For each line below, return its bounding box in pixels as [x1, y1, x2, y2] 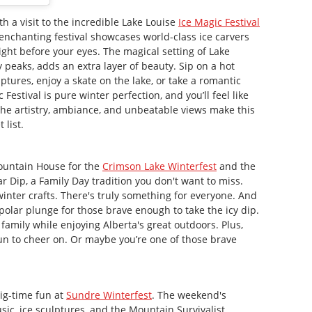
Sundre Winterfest [66, 288, 152, 302]
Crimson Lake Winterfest [102, 159, 217, 173]
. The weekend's [152, 288, 226, 302]
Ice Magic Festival [178, 15, 260, 29]
